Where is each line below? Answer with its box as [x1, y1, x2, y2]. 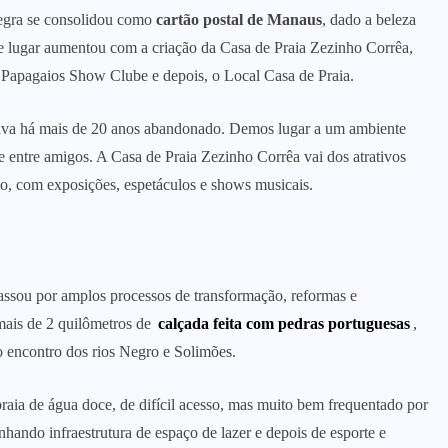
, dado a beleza [322, 11, 416, 29]
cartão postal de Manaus [152, 11, 322, 29]
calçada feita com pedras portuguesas [158, 315, 411, 333]
